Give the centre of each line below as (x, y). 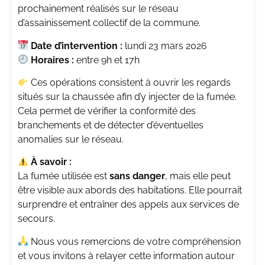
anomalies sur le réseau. (71, 140)
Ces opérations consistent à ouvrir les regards (130, 83)
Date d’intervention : (77, 46)
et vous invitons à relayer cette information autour (126, 256)
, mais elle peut (198, 176)
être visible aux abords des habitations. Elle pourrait (130, 190)
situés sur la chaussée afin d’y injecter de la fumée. (127, 97)
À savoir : (51, 162)
